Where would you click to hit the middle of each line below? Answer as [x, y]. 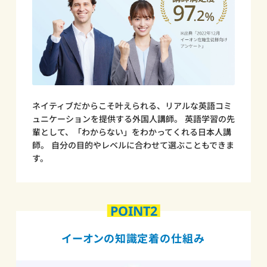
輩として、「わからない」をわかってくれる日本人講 [131, 132]
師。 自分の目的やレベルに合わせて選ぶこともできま [133, 145]
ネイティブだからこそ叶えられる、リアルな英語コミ [132, 105]
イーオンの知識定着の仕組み [133, 239]
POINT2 [133, 211]
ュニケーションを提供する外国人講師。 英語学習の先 [133, 119]
